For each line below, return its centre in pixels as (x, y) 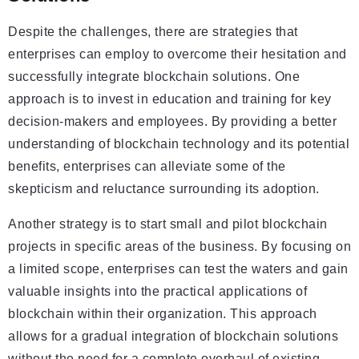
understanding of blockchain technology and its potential (179, 144)
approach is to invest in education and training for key (170, 99)
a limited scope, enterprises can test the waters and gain (178, 269)
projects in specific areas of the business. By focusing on (179, 247)
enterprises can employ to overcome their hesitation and (177, 54)
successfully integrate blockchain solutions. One (154, 77)
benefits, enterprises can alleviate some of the (147, 167)
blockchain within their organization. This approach (163, 314)
